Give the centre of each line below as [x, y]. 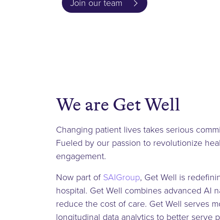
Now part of [80, 177]
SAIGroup [122, 177]
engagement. [81, 156]
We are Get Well [118, 105]
